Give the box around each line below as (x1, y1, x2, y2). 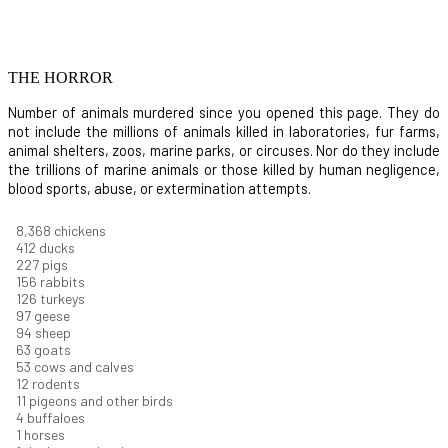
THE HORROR (8, 69, 113, 87)
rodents (31, 375, 79, 393)
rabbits (38, 273, 83, 291)
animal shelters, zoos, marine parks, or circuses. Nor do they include (8, 141, 440, 160)
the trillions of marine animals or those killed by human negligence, (8, 160, 440, 179)
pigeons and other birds (31, 392, 175, 410)
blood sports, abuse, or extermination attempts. (8, 179, 311, 198)
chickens (55, 222, 107, 240)
